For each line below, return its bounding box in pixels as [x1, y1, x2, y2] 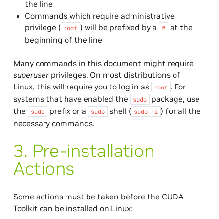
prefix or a [47, 106, 88, 116]
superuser [13, 69, 49, 80]
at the [168, 22, 193, 32]
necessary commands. [13, 118, 95, 128]
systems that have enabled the [13, 93, 130, 104]
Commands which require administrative [24, 10, 175, 21]
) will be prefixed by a [80, 22, 159, 32]
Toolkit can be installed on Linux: [13, 203, 132, 213]
